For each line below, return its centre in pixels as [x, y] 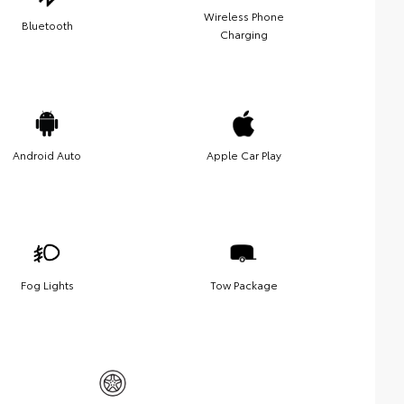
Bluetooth [47, 25]
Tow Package [243, 285]
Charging [243, 34]
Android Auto [47, 155]
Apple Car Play [243, 155]
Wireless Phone [243, 16]
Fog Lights [47, 285]
